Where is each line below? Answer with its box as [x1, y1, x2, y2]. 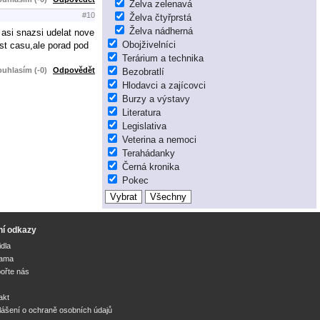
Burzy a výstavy [122, 93, 190, 104]
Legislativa [122, 120, 166, 131]
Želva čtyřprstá [129, 11, 191, 23]
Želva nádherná [129, 25, 193, 36]
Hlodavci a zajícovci [122, 79, 206, 91]
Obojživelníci [122, 39, 176, 50]
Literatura [122, 106, 161, 118]
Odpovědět [53, 65, 95, 74]
